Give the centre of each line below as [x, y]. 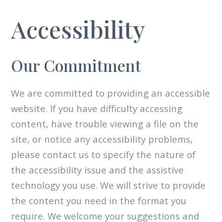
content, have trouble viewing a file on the [105, 123]
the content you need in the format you [98, 200]
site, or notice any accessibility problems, [102, 139]
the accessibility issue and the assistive [97, 169]
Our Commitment [76, 65]
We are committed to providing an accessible [110, 93]
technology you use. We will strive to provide [108, 185]
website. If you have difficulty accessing [96, 108]
